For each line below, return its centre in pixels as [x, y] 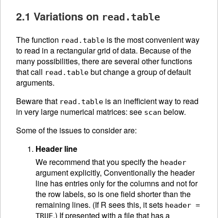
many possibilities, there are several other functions [104, 61]
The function [38, 40]
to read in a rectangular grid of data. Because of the [104, 51]
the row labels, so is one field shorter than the [113, 194]
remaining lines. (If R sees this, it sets [100, 204]
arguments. [35, 83]
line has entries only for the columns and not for [117, 183]
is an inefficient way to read [151, 101]
